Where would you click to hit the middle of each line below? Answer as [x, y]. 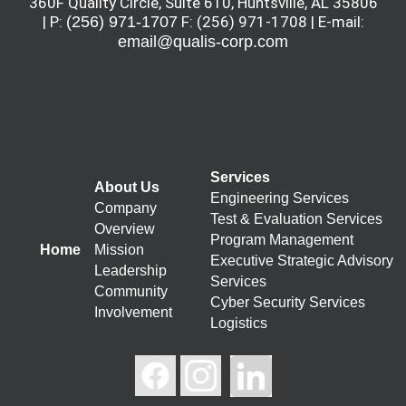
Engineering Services [280, 198]
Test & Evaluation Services [296, 219]
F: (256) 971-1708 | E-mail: [271, 22]
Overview [125, 229]
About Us [127, 187]
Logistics [239, 323]
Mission [119, 250]
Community [131, 291]
